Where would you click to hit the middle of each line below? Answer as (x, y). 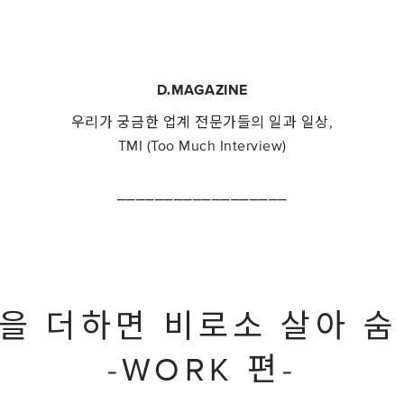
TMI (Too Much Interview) (202, 146)
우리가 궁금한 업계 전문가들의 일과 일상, (202, 123)
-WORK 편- (202, 371)
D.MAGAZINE (202, 90)
